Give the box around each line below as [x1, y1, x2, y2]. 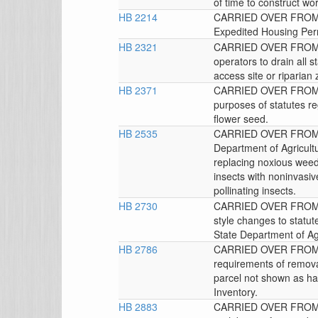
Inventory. [214, 284, 258, 299]
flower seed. [214, 111, 269, 126]
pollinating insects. [214, 183, 297, 198]
